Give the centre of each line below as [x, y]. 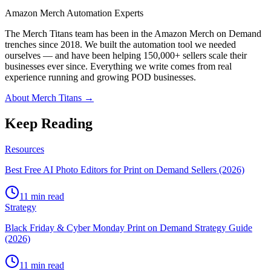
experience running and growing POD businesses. [100, 77]
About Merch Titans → [49, 98]
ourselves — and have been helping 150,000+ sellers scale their [126, 56]
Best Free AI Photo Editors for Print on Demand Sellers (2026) [125, 170]
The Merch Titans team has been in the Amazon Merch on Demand [133, 34]
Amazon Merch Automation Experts [74, 13]
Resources [24, 149]
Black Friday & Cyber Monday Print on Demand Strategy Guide [129, 228]
